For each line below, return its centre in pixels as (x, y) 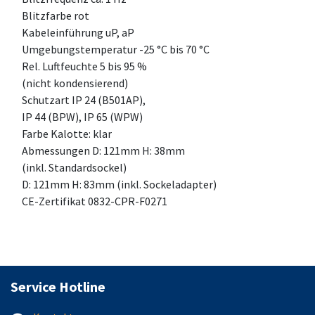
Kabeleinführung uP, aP (78, 32)
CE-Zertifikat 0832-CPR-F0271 (95, 201)
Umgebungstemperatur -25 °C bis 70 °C (116, 49)
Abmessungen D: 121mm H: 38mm (103, 150)
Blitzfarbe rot (56, 15)
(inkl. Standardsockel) (74, 167)
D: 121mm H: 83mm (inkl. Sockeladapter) (119, 184)
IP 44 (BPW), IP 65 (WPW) (82, 117)
